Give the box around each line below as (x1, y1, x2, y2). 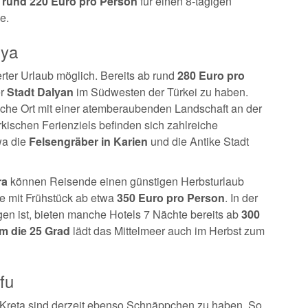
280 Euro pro (175, 67, 245, 83)
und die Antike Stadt (148, 133, 249, 149)
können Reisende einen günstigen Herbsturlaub (8, 173, 244, 189)
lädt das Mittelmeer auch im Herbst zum (70, 223, 265, 239)
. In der (225, 190, 258, 206)
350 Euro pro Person (117, 190, 225, 206)
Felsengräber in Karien (26, 133, 148, 149)
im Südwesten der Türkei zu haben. (74, 84, 248, 100)
